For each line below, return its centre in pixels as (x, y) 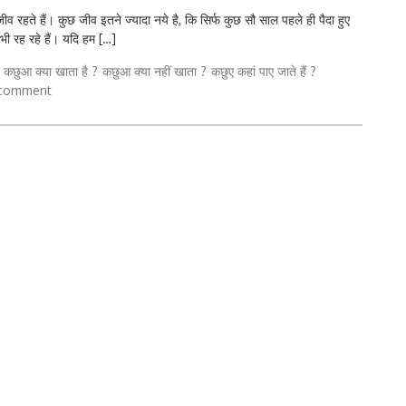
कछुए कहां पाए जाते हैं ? (264, 72)
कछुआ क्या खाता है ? (51, 72)
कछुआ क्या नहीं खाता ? (155, 72)
